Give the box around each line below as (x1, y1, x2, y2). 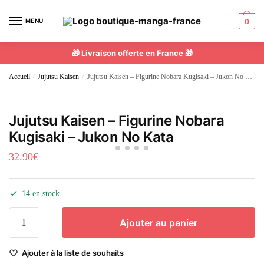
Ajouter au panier (120, 216, 197, 229)
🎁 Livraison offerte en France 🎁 (71, 48, 193, 58)
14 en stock (22, 189, 60, 198)
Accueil (9, 72, 30, 81)
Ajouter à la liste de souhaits (22, 247, 124, 258)
